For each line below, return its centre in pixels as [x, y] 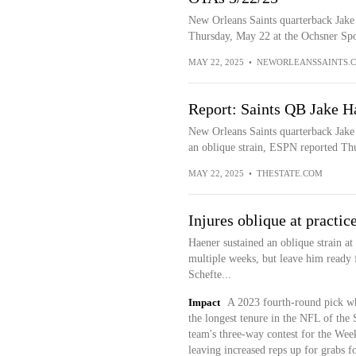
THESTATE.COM [289, 173]
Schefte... [209, 275]
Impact [204, 302]
